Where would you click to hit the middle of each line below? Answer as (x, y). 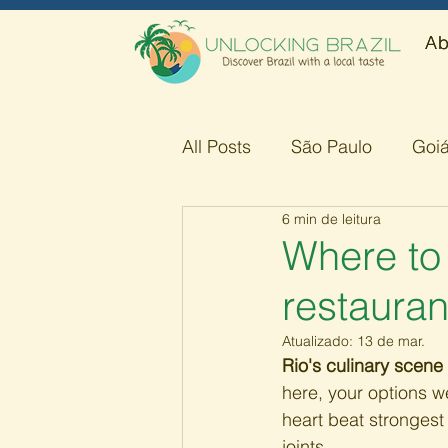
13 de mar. (391, 341)
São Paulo (331, 146)
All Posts (216, 146)
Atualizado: (319, 341)
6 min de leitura (331, 218)
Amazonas (264, 226)
